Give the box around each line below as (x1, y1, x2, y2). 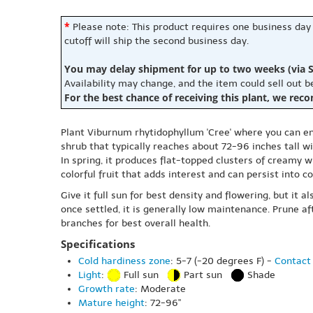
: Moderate (135, 283, 186, 296)
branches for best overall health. (61, 217, 210, 229)
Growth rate (78, 283, 135, 296)
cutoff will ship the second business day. (64, 35, 249, 47)
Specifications (61, 237, 135, 252)
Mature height (78, 297, 145, 310)
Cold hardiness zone (78, 255, 170, 267)
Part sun (181, 269, 231, 281)
